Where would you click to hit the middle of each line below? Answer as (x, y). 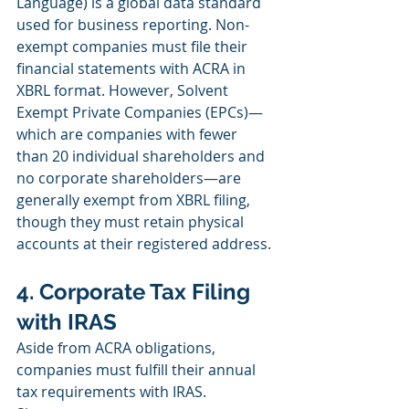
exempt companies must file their (134, 47)
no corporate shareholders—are (131, 178)
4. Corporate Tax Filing (136, 292)
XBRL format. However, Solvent (124, 91)
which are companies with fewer (129, 135)
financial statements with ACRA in (133, 69)
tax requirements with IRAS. (113, 392)
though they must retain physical (132, 222)
